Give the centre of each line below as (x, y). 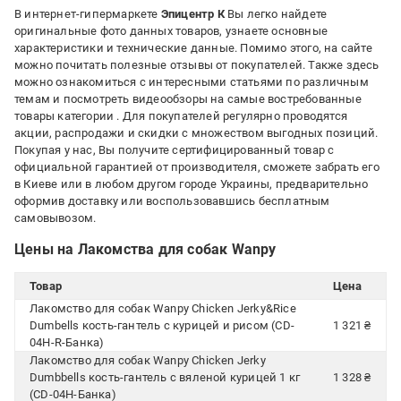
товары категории (66, 116)
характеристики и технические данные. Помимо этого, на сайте (193, 48)
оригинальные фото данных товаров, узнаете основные (171, 31)
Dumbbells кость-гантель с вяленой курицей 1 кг (165, 377)
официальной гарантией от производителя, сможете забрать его (197, 167)
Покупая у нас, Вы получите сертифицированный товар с (175, 150)
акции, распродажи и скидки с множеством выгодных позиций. (196, 133)
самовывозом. (55, 218)
